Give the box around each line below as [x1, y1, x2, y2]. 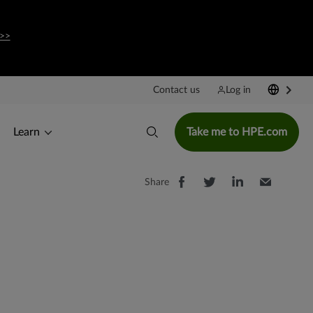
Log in [226, 85, 251, 95]
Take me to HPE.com [187, 126, 287, 138]
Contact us [153, 85, 200, 95]
